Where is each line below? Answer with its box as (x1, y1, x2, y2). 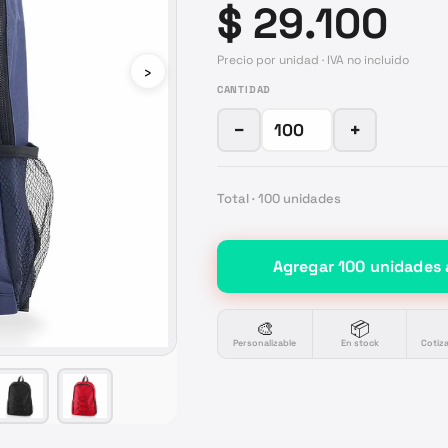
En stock (340, 337, 379, 349)
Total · (216, 189, 258, 207)
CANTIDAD (216, 83, 272, 96)
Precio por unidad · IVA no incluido (216, 52, 409, 68)
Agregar (272, 256, 339, 277)
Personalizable (233, 337, 297, 349)
